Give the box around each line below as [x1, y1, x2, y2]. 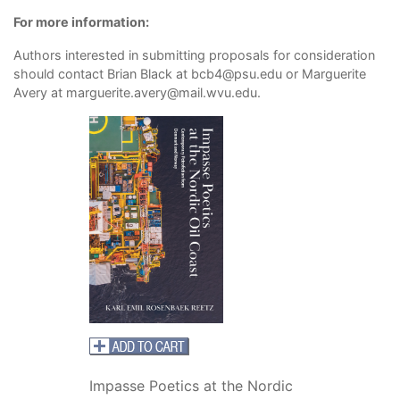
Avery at [13, 84, 66, 100]
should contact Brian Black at [13, 65, 191, 81]
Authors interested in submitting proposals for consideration [13, 46, 375, 62]
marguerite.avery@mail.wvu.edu [66, 84, 257, 100]
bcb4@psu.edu [191, 65, 282, 81]
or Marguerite [282, 65, 366, 81]
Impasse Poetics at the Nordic [88, 376, 293, 395]
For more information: [13, 13, 149, 29]
